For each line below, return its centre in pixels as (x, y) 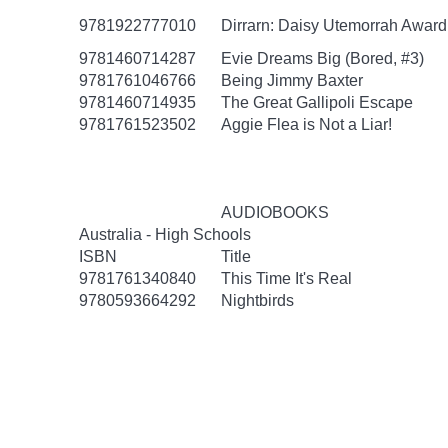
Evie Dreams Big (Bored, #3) (322, 58)
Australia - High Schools (165, 234)
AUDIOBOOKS (275, 212)
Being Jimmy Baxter (292, 80)
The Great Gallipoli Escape (317, 102)
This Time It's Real (286, 278)
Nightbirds (257, 300)
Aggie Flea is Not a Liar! (306, 124)
